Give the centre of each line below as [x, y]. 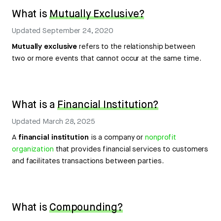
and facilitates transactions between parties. [88, 161]
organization [33, 149]
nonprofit [161, 138]
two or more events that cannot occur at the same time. [107, 59]
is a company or [117, 138]
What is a [35, 105]
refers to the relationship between [136, 47]
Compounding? [86, 208]
